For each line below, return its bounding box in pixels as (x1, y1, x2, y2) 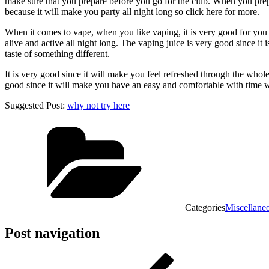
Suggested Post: (5, 100, 67, 110)
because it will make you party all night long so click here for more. (5, 6, 259, 17)
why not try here (67, 100, 130, 110)
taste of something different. (5, 48, 110, 59)
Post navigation (5, 225, 100, 241)
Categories (185, 202, 225, 213)
